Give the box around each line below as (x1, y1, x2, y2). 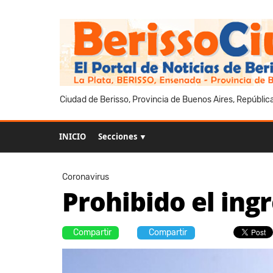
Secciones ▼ (98, 131, 147, 142)
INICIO (59, 131, 86, 142)
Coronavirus (62, 172, 109, 182)
